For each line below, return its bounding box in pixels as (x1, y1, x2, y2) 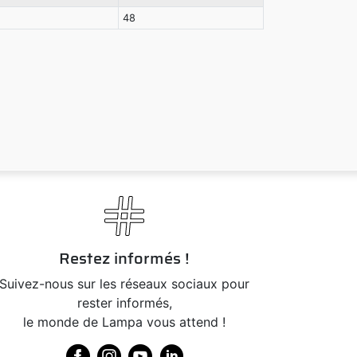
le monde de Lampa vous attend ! (23, 313, 226, 330)
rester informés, (76, 294, 172, 311)
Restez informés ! (59, 245, 190, 271)
